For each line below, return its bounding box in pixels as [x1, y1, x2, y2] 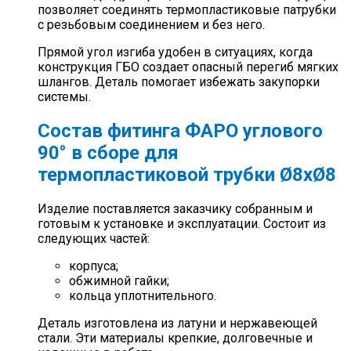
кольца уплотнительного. [69, 288, 216, 303]
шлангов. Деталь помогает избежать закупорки [38, 74, 320, 89]
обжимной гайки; [69, 273, 169, 288]
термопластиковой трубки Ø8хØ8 [38, 163, 336, 186]
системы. [38, 89, 91, 104]
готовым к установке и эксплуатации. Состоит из [38, 215, 326, 231]
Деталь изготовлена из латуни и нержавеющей [38, 315, 317, 331]
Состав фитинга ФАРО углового [38, 119, 323, 142]
